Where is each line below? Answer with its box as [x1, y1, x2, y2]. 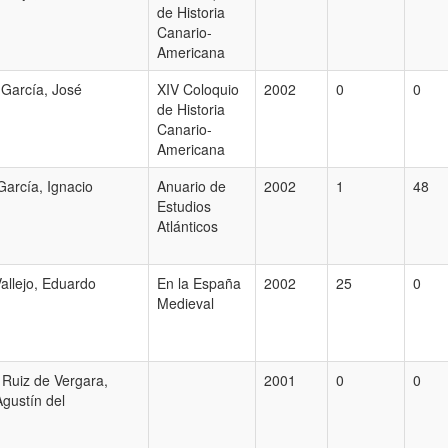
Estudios [157, 196, 211, 216]
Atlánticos [157, 216, 218, 236]
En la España [157, 273, 241, 293]
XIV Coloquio [157, 79, 239, 99]
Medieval [157, 293, 214, 313]
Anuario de [157, 176, 226, 196]
